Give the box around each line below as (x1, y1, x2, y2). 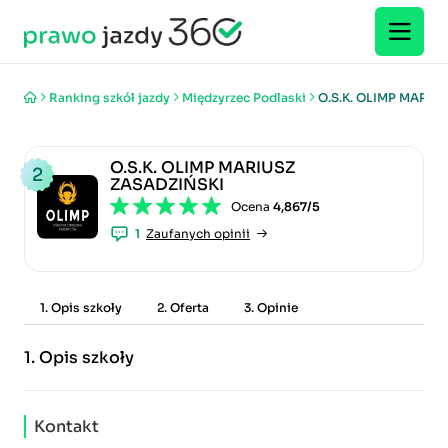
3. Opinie (244, 300, 298, 315)
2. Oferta (157, 300, 209, 315)
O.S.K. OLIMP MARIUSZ (110, 157, 296, 178)
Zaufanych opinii (146, 226, 251, 241)
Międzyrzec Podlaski (182, 89, 306, 105)
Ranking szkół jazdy (49, 89, 170, 105)
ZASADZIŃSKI (110, 174, 225, 195)
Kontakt (34, 416, 99, 437)
